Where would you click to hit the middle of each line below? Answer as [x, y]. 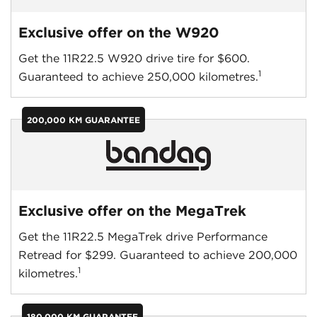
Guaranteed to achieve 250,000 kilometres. [138, 77]
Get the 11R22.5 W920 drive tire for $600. [134, 58]
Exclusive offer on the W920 [119, 33]
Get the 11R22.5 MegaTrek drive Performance [143, 237]
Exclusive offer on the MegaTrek [132, 211]
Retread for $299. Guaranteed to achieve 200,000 [158, 255]
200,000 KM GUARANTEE [83, 120]
